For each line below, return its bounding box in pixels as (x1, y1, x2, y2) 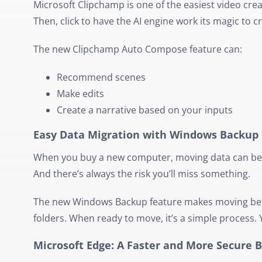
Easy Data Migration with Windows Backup (33, 127, 258, 142)
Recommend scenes (56, 71, 146, 84)
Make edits (56, 87, 104, 101)
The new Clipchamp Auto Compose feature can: (33, 43, 242, 56)
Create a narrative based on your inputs (56, 104, 233, 117)
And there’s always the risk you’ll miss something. (33, 167, 250, 180)
